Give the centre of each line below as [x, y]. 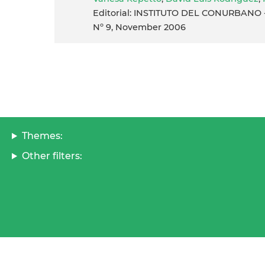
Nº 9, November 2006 [139, 28]
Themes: [42, 136]
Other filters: [52, 156]
